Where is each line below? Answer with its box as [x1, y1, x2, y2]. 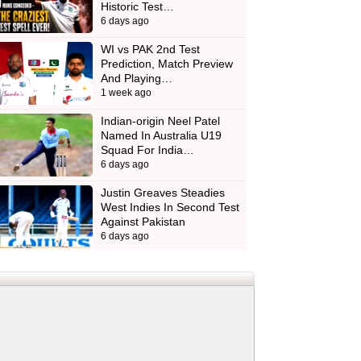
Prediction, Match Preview [100, 57, 233, 71]
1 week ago [100, 87, 151, 99]
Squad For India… [100, 143, 194, 157]
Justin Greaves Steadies [100, 186, 225, 200]
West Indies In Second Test [100, 201, 239, 214]
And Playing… [100, 72, 172, 85]
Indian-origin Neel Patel [100, 114, 220, 128]
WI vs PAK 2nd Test [100, 43, 200, 56]
